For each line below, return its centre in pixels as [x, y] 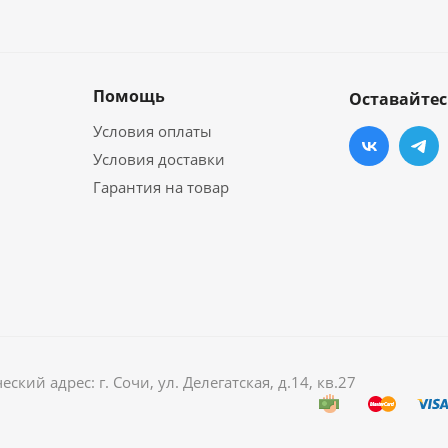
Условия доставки [159, 159]
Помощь [129, 96]
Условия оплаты [152, 131]
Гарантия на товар [161, 187]
